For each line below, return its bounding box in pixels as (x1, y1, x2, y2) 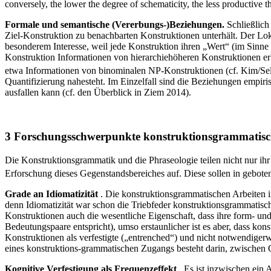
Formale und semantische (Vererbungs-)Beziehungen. (5, 19, 227, 30)
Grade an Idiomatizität (5, 189, 98, 200)
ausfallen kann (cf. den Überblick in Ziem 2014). (5, 87, 191, 98)
